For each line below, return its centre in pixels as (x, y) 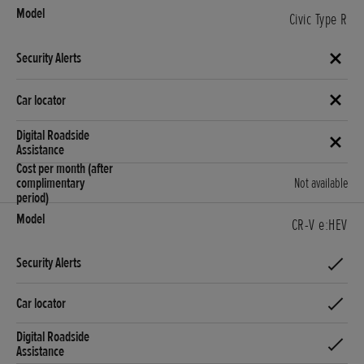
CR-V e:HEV (320, 225)
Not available (321, 182)
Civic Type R (318, 19)
